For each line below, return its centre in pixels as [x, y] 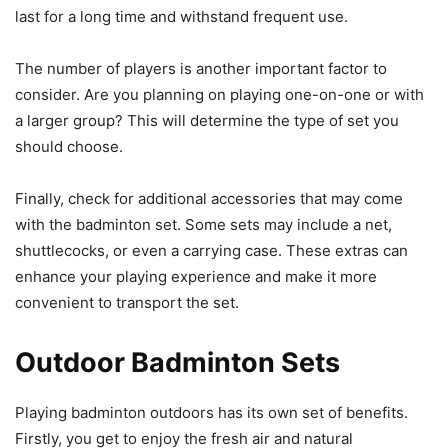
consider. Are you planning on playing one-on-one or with [219, 95]
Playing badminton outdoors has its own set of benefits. [211, 413]
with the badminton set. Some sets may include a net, [203, 225]
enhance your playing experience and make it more [196, 277]
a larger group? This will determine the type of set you [207, 121]
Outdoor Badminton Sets [177, 363]
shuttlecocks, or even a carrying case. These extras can [211, 251]
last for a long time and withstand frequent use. [181, 17]
